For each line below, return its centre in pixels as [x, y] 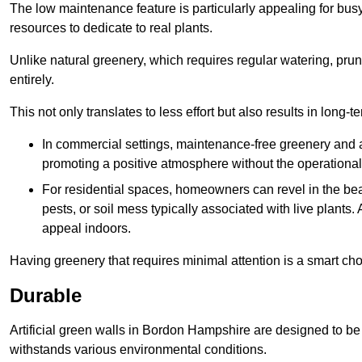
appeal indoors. [86, 229]
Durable [46, 296]
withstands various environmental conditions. [138, 350]
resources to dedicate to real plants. [111, 28]
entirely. [32, 80]
